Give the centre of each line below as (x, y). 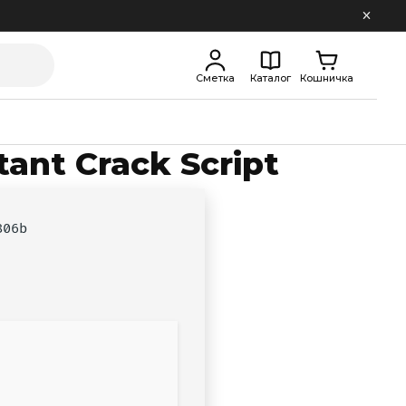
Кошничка (326, 77)
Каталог (271, 77)
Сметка (215, 77)
